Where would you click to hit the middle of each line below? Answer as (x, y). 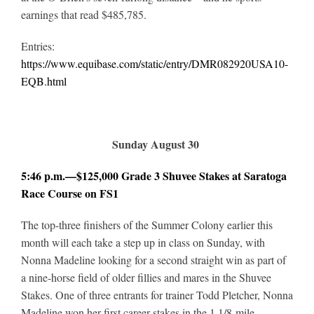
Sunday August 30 (155, 144)
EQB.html (43, 81)
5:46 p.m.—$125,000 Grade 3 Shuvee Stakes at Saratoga (153, 175)
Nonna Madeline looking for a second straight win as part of (153, 259)
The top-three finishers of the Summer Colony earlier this (146, 224)
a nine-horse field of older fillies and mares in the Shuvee (146, 277)
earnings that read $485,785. (83, 14)
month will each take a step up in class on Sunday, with (143, 242)
